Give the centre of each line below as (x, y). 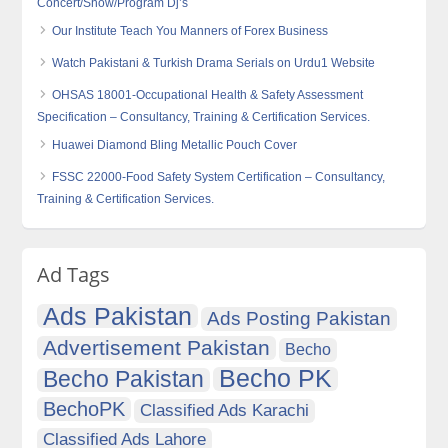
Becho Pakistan (124, 380)
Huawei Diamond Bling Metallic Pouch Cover (175, 145)
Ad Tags (74, 275)
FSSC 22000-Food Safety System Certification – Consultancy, (219, 177)
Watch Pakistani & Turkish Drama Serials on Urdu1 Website (214, 63)
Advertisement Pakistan (157, 348)
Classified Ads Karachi (225, 411)
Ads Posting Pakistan (299, 319)
